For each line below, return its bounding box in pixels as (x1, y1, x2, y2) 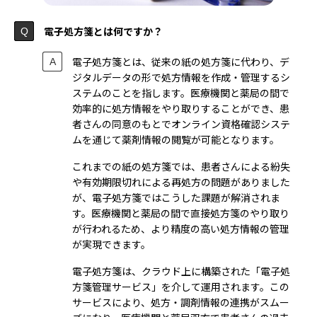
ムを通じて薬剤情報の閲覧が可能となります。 (72, 132, 279, 146)
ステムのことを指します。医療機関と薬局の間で (72, 85, 289, 100)
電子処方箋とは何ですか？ (44, 23, 163, 38)
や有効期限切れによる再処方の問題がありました (72, 174, 290, 189)
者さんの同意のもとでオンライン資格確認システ (72, 116, 290, 131)
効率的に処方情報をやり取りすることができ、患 (72, 100, 289, 115)
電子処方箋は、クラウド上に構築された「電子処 (72, 263, 290, 278)
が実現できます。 (72, 236, 151, 251)
